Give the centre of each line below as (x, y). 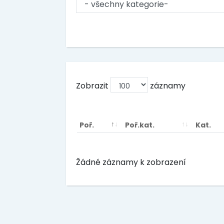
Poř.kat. (140, 125)
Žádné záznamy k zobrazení (131, 162)
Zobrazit (93, 86)
